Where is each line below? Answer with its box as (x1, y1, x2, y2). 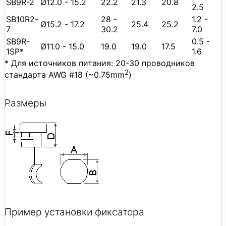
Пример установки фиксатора (5, 206, 144, 218)
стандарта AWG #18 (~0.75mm (5, 70, 125, 80)
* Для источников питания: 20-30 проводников (5, 58, 195, 68)
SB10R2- (6, 14, 38, 24)
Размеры (5, 97, 46, 109)
